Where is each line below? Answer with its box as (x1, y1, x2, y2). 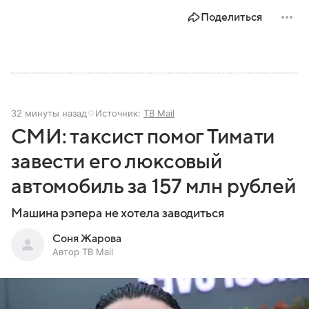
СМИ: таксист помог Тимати (11, 125, 275, 148)
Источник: (95, 107, 143, 119)
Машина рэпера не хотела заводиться (11, 206, 224, 220)
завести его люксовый (11, 150, 223, 173)
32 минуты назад (11, 107, 87, 119)
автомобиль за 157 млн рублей (11, 175, 296, 198)
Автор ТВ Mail (52, 246, 113, 257)
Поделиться (201, 10, 262, 23)
